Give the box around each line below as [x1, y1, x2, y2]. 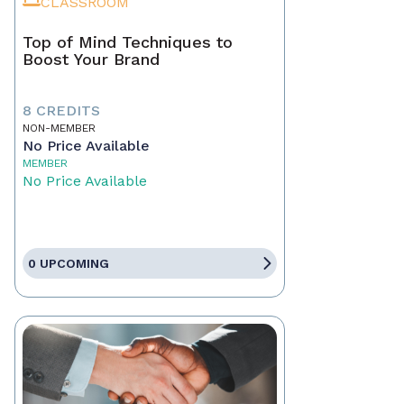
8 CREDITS [23, 102, 100, 120]
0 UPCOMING [28, 256, 109, 271]
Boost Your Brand [23, 50, 160, 69]
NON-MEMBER [23, 122, 96, 135]
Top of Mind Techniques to [23, 32, 233, 52]
